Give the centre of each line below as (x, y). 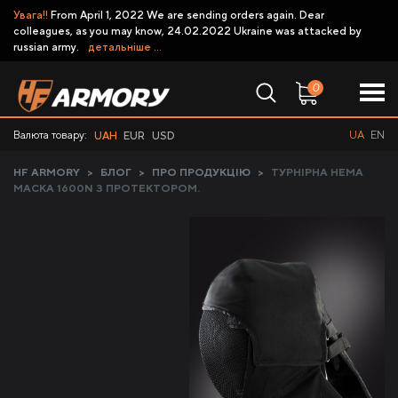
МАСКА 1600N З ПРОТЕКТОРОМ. (107, 188)
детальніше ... (125, 47)
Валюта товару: (50, 135)
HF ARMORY (47, 172)
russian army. (48, 47)
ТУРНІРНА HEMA (317, 172)
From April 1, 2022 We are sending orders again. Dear (186, 15)
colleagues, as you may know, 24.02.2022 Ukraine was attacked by (187, 31)
